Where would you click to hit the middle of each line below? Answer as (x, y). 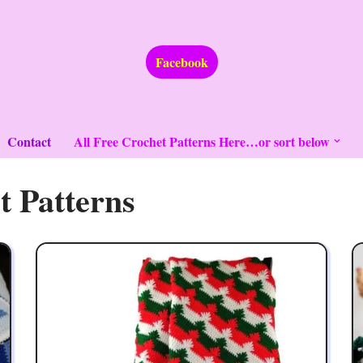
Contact (29, 142)
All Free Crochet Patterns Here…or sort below (201, 142)
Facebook (181, 62)
